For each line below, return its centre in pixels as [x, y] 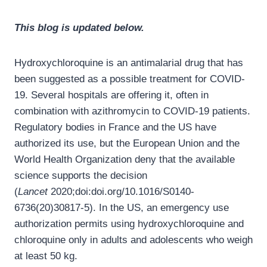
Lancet [33, 192]
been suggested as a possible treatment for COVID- [130, 79]
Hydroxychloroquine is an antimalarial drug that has [129, 63]
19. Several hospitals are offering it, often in [111, 95]
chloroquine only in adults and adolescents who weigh [133, 240]
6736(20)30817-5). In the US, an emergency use [122, 208]
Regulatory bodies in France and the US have [115, 128]
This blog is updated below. [79, 28]
